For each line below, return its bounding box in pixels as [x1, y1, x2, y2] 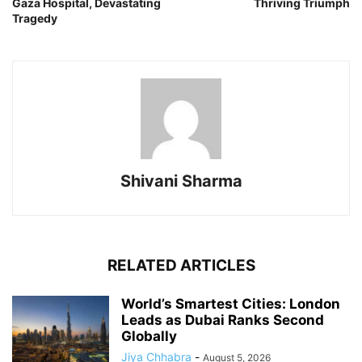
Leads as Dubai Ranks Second [121, 312, 324, 329]
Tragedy [12, 11, 57, 26]
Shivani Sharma [120, 171, 242, 192]
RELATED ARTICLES [107, 256, 255, 276]
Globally [121, 328, 177, 345]
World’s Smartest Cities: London [121, 296, 340, 313]
